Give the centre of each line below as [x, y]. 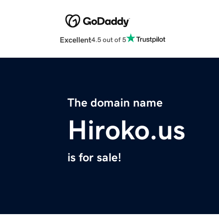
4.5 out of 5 [109, 39]
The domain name [115, 103]
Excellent [76, 40]
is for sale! [94, 158]
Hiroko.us [126, 130]
